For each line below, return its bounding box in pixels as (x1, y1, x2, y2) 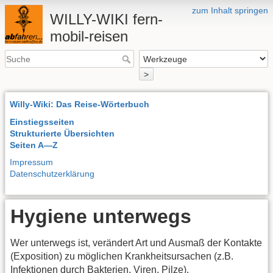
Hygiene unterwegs (10, 205, 191, 228)
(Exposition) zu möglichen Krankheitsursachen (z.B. (10, 251, 233, 262)
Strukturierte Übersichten (10, 128, 115, 138)
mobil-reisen (49, 28, 128, 44)
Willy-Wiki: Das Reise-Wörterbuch (10, 99, 149, 109)
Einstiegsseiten (10, 116, 74, 127)
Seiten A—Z (10, 140, 58, 150)
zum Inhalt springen (192, 5, 268, 15)
